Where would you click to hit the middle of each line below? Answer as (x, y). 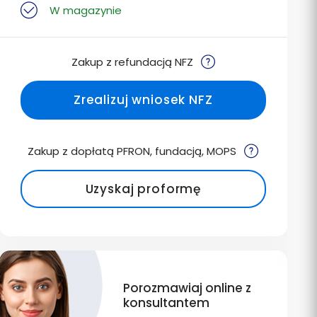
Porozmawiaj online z (187, 288)
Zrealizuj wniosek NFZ (143, 100)
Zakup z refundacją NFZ (133, 62)
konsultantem (166, 302)
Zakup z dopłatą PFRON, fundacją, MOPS (134, 151)
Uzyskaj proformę (143, 189)
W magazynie (84, 11)
